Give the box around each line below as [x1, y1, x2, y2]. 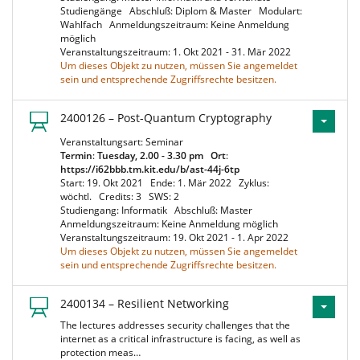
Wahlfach [60, 18, 107, 31]
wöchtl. [60, 190, 96, 203]
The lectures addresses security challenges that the [60, 318, 290, 332]
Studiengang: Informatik [60, 203, 172, 217]
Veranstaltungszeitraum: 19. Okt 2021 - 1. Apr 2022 [60, 231, 293, 244]
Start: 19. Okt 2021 [60, 176, 148, 190]
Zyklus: [239, 176, 269, 190]
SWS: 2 [149, 190, 184, 203]
